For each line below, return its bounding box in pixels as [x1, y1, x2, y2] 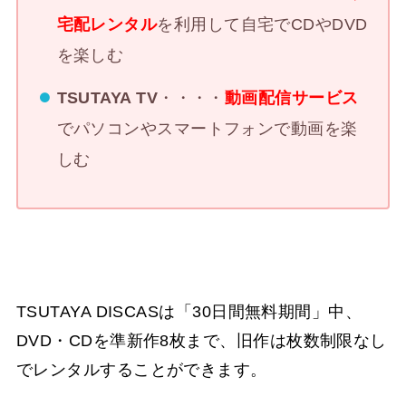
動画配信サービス [224, 88, 359, 107]
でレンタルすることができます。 [15, 361, 267, 380]
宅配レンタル [56, 14, 158, 34]
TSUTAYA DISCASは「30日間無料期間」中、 [15, 303, 362, 322]
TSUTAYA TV [56, 88, 159, 107]
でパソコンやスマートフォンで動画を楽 [56, 119, 358, 138]
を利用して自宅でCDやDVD [157, 14, 368, 34]
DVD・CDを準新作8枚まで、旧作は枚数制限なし [15, 332, 387, 351]
